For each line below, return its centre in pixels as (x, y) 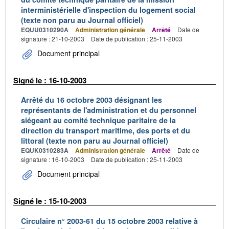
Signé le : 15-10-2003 (50, 201)
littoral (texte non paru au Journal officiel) (95, 141)
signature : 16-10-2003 (53, 159)
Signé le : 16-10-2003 (50, 80)
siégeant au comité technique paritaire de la (98, 120)
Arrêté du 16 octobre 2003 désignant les (91, 100)
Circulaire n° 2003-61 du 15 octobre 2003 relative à (109, 221)
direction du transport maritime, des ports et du (106, 130)
